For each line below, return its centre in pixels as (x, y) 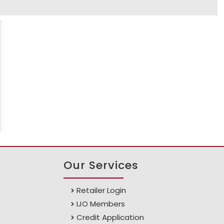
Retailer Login (101, 190)
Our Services (101, 165)
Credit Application (110, 217)
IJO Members (101, 204)
